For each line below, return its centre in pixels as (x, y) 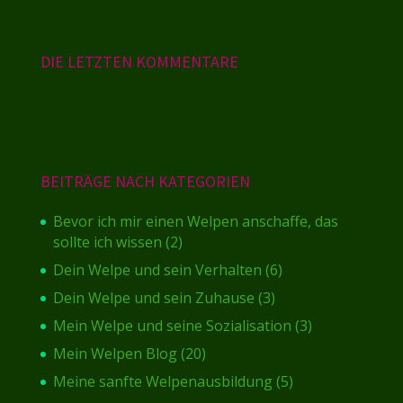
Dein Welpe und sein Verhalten (157, 270)
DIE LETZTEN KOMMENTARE (139, 62)
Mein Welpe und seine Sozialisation (172, 326)
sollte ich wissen (107, 242)
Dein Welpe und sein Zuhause (153, 298)
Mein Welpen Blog (115, 354)
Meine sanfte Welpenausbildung (162, 382)
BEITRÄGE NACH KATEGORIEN (145, 182)
